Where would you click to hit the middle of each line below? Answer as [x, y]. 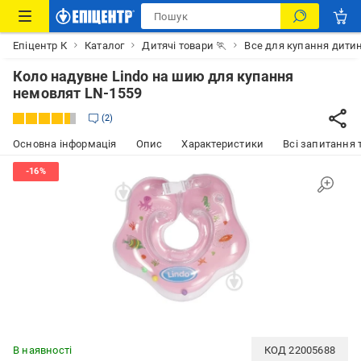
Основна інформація [65, 144]
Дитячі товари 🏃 [185, 45]
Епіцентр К [40, 45]
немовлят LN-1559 [78, 93]
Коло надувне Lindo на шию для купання [154, 76]
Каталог [105, 45]
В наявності [43, 350]
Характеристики [223, 144]
